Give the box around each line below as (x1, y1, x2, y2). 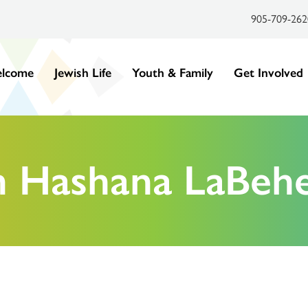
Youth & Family (131, 65, 213, 80)
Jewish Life (54, 65, 111, 80)
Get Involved (233, 65, 303, 80)
